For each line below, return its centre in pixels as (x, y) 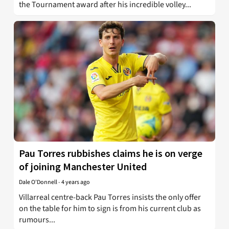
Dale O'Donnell (38, 182)
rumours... (37, 220)
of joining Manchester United (83, 167)
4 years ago (76, 182)
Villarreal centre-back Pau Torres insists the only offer (110, 198)
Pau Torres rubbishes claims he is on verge (111, 153)
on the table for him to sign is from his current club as (110, 209)
